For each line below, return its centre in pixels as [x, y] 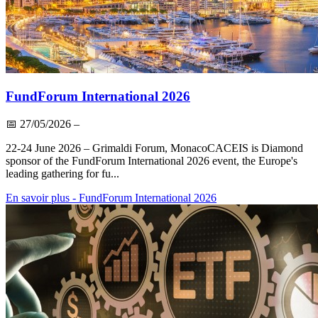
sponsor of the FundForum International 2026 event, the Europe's [152, 161]
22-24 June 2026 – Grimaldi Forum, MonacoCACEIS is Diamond [154, 148]
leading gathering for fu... [62, 174]
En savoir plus [38, 198]
